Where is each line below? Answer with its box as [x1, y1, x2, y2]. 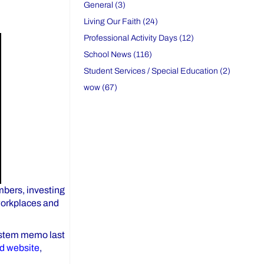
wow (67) [84, 83, 118, 92]
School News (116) [84, 50, 153, 59]
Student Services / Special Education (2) [84, 67, 231, 75]
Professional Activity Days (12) [84, 34, 194, 42]
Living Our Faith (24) [84, 17, 159, 26]
